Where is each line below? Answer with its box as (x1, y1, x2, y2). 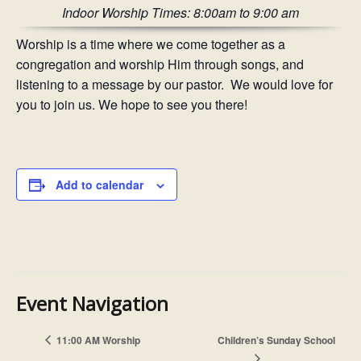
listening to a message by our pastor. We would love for (16, 75, 333, 94)
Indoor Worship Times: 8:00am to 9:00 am (62, 3, 299, 23)
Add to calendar (56, 176, 143, 193)
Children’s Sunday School (217, 332, 335, 347)
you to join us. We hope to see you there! (16, 95, 247, 114)
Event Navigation (16, 290, 168, 317)
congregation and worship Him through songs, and (16, 55, 304, 74)
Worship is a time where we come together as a (16, 35, 285, 54)
